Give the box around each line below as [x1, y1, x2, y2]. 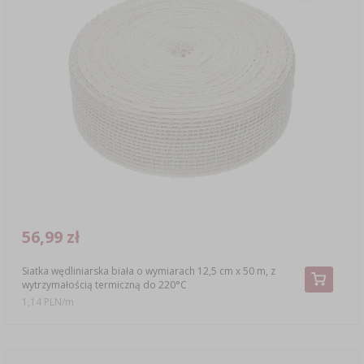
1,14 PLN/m [22, 295, 74, 310]
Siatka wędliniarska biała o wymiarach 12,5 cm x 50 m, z [21, 263, 275, 278]
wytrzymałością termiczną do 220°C [21, 277, 187, 292]
